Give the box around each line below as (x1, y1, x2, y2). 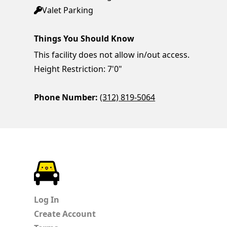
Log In (34, 194, 60, 206)
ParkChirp (59, 161, 98, 173)
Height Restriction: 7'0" (34, 63, 123, 75)
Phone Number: (34, 92, 98, 103)
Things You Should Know (34, 33, 135, 45)
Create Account (34, 208, 96, 220)
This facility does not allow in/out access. (34, 49, 190, 61)
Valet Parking (42, 5, 94, 16)
